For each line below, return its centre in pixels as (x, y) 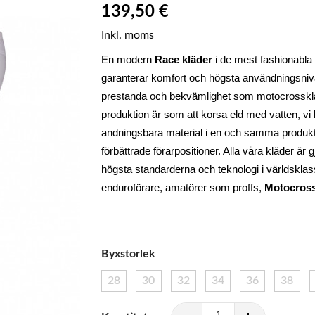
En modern (128, 59)
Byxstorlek (128, 253)
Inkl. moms (128, 36)
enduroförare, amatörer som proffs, (183, 187)
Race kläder (184, 59)
